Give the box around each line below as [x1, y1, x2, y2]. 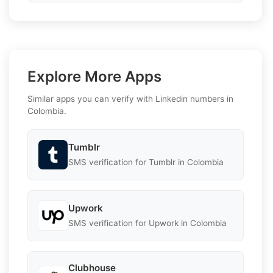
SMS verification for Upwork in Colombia [68, 218, 227, 229]
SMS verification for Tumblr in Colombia [68, 157, 224, 168]
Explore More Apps [27, 67, 161, 85]
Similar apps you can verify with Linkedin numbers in [27, 93, 233, 104]
